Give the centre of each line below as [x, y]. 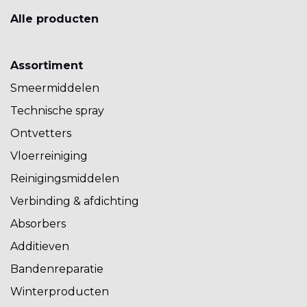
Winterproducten [60, 292]
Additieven [40, 247]
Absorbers [38, 224]
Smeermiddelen [55, 88]
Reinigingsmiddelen [65, 179]
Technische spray [57, 111]
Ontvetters [41, 134]
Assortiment [47, 66]
